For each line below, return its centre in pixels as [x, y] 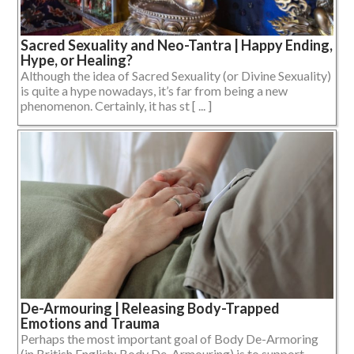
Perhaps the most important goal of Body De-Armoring [169, 339]
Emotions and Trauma [90, 324]
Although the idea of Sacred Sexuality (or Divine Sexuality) [176, 75]
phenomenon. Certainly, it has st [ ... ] [116, 105]
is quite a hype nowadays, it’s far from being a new [154, 90]
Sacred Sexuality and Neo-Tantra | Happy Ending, [177, 45]
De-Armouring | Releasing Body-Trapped [150, 309]
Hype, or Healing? [77, 60]
